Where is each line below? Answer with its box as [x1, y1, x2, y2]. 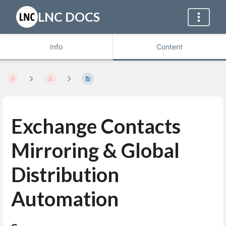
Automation [11, 187, 119, 211]
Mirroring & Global [11, 138, 180, 162]
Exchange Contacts [11, 114, 181, 138]
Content [156, 42, 183, 51]
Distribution [11, 162, 119, 187]
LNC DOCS [38, 9, 100, 24]
